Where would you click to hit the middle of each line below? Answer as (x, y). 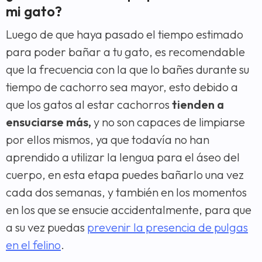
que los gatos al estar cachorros (88, 105)
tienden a (197, 105)
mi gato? (34, 11)
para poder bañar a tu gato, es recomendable (125, 52)
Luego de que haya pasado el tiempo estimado (125, 35)
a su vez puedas (46, 227)
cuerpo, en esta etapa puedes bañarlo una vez (125, 175)
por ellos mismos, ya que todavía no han (108, 140)
